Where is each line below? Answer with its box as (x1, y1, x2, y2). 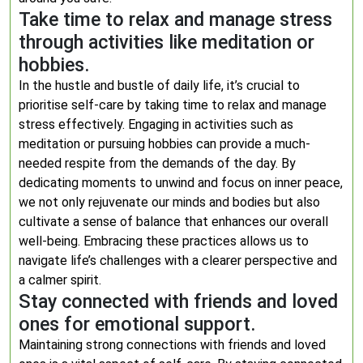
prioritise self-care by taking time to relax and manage (19, 97, 327, 113)
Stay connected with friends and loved (19, 290, 338, 313)
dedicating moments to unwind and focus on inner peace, (19, 175, 343, 190)
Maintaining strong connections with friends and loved (19, 337, 326, 352)
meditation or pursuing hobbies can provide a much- (19, 136, 310, 152)
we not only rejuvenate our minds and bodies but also (19, 194, 320, 210)
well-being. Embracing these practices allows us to (19, 233, 309, 249)
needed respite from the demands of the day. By (19, 156, 296, 171)
